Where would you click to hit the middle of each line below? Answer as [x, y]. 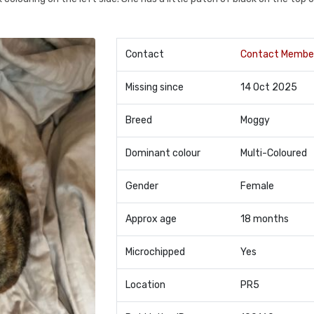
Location [145, 285]
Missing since [154, 87]
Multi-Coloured [273, 153]
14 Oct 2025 [268, 87]
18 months [264, 219]
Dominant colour [163, 153]
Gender [142, 186]
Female [257, 186]
